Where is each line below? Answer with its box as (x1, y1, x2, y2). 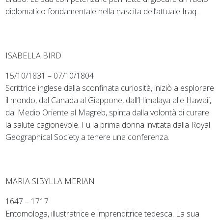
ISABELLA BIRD (5, 50, 62, 61)
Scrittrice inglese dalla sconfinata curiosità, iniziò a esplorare (5, 82, 215, 93)
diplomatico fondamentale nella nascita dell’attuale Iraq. (5, 5, 198, 17)
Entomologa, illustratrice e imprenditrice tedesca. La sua (5, 208, 200, 219)
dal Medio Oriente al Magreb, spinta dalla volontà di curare (5, 107, 210, 118)
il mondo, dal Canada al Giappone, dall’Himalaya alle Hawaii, (5, 94, 212, 106)
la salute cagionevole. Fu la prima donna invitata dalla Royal (5, 119, 211, 130)
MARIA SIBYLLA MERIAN (5, 175, 95, 187)
